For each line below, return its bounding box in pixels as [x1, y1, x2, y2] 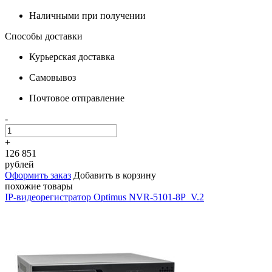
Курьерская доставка [29, 52, 115, 62]
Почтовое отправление [29, 93, 124, 103]
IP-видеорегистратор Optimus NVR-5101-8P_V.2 [5, 192, 204, 202]
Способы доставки [5, 31, 83, 41]
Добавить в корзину [73, 170, 156, 180]
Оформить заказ [5, 170, 71, 180]
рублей [5, 159, 34, 169]
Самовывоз [29, 72, 76, 83]
